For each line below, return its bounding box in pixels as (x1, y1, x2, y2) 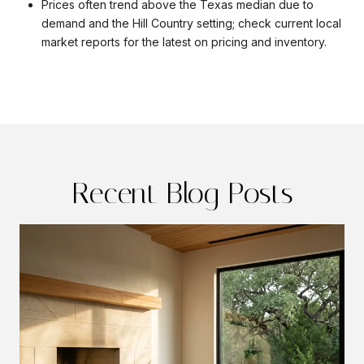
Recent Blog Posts (71, 176, 293, 211)
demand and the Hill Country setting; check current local (41, 15, 341, 30)
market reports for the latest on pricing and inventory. (41, 34, 327, 49)
